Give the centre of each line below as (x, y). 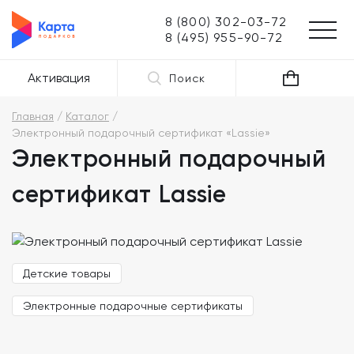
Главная (33, 116)
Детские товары (67, 273)
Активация (58, 78)
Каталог (87, 116)
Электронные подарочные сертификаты (133, 305)
